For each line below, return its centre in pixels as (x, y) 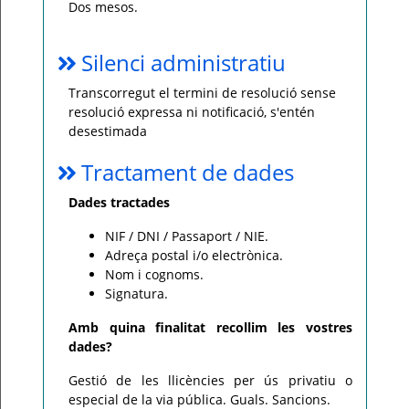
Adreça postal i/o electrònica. (194, 255)
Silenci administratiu (184, 63)
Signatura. (136, 294)
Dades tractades (119, 202)
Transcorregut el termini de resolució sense (202, 93)
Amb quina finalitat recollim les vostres (210, 327)
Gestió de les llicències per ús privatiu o (210, 380)
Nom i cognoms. (154, 274)
